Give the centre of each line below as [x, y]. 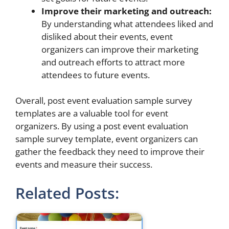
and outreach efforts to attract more [113, 62]
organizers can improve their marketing [120, 49]
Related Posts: [67, 193]
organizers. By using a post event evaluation [102, 126]
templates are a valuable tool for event [92, 113]
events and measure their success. [84, 164]
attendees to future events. [96, 75]
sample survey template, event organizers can [107, 139]
